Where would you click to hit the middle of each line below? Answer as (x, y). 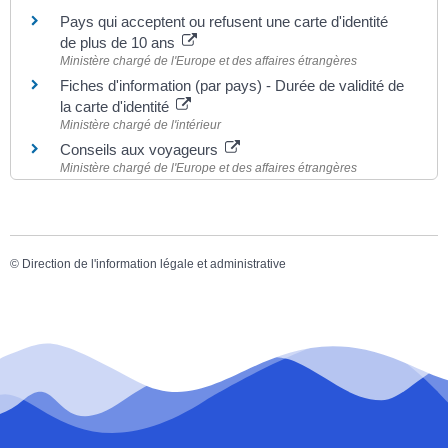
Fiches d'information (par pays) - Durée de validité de (232, 85)
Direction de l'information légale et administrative (154, 263)
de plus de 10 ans (119, 42)
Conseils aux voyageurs (141, 149)
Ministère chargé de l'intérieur (140, 124)
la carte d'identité (116, 106)
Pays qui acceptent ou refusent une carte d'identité (224, 21)
